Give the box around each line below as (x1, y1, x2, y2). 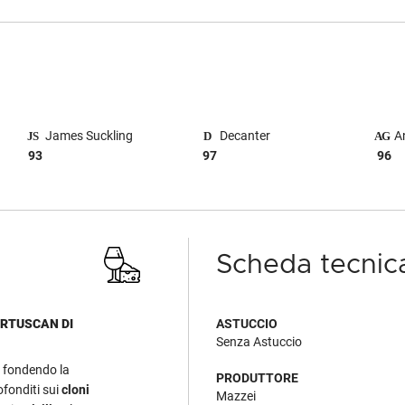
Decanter (217, 128, 271, 143)
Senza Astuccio (216, 334, 302, 350)
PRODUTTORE (216, 371, 298, 386)
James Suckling (42, 128, 134, 143)
